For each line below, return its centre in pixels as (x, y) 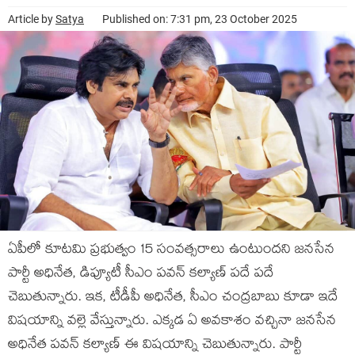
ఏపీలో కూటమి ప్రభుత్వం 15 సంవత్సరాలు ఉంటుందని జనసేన (171, 251)
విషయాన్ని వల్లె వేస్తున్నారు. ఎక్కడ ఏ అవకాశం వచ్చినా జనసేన (172, 322)
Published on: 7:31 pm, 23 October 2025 (200, 19)
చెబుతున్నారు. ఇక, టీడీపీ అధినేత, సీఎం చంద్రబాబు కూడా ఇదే (173, 298)
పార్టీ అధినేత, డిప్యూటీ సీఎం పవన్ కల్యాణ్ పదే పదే (141, 275)
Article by (32, 19)
